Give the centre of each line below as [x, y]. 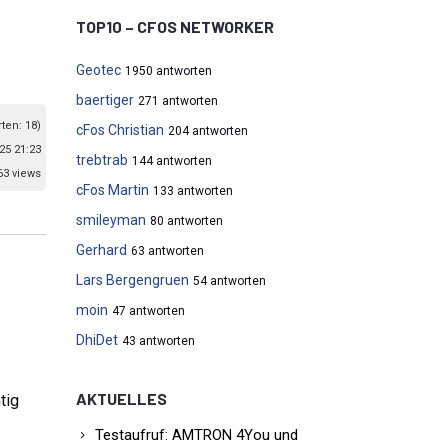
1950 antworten [168, 71]
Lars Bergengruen [132, 280]
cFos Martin [112, 190]
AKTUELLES [121, 398]
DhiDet [97, 340]
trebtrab [102, 160]
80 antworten [186, 221]
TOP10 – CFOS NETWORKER [175, 26]
